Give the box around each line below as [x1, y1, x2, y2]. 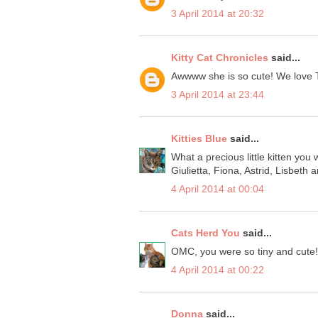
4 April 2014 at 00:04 [171, 183, 264, 195]
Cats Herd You [171, 227, 240, 239]
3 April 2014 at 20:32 [171, 8, 264, 20]
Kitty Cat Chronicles [171, 52, 268, 64]
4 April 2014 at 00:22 [171, 264, 264, 276]
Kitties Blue [171, 133, 227, 145]
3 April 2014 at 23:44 [171, 89, 264, 101]
